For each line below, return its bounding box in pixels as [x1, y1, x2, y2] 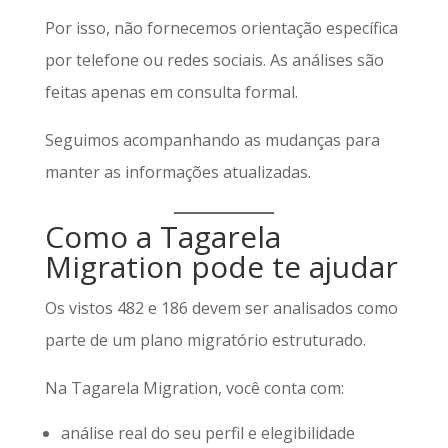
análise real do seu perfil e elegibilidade [60, 422, 355, 444]
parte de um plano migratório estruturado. [44, 329, 366, 351]
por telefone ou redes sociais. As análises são [44, 49, 384, 71]
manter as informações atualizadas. [44, 161, 311, 183]
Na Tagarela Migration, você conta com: [44, 377, 344, 399]
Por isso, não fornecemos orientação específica [44, 17, 398, 39]
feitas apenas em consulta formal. [44, 81, 298, 103]
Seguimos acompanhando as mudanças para [44, 129, 380, 151]
